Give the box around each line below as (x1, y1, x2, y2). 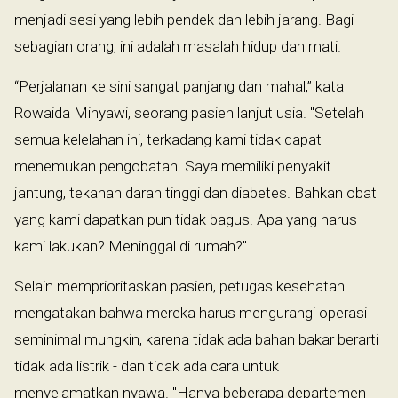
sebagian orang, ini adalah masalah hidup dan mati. (14, 37, 341, 56)
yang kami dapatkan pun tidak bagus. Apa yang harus (14, 211, 357, 229)
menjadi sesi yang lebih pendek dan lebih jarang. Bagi (14, 11, 354, 29)
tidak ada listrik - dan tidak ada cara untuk (14, 357, 279, 376)
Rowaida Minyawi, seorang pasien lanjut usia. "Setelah (14, 104, 364, 123)
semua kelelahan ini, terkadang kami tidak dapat (14, 131, 322, 149)
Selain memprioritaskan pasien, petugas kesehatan (14, 277, 345, 296)
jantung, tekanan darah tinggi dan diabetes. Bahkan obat (14, 184, 377, 203)
